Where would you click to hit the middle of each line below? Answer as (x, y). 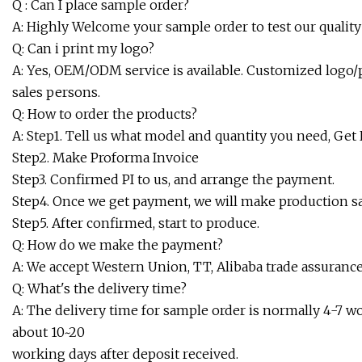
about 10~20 (48, 333)
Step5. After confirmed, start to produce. (136, 223)
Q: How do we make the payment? (118, 245)
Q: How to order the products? (105, 114)
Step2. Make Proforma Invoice (105, 158)
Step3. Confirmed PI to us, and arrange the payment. (173, 180)
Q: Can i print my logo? (83, 49)
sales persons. (56, 93)
